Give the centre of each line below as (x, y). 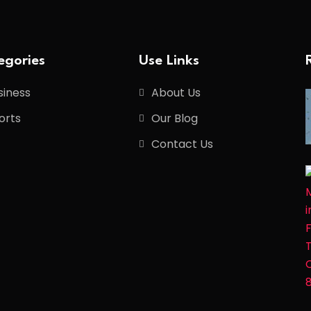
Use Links (169, 61)
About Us (176, 93)
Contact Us (182, 144)
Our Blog (175, 119)
